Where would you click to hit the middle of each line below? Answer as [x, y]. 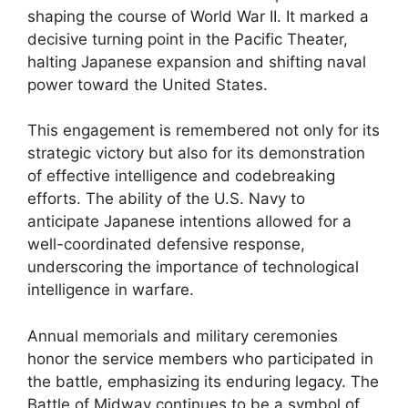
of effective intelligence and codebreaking [181, 176]
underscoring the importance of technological [193, 267]
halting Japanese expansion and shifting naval [197, 61]
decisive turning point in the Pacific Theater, [188, 39]
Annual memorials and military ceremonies [183, 336]
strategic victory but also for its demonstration [196, 153]
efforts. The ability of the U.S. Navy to [166, 199]
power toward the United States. [148, 84]
